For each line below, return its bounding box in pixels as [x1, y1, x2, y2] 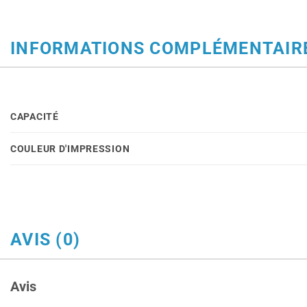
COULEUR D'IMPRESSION [10, 143, 130, 154]
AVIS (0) [10, 229, 81, 250]
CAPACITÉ [10, 110, 59, 122]
